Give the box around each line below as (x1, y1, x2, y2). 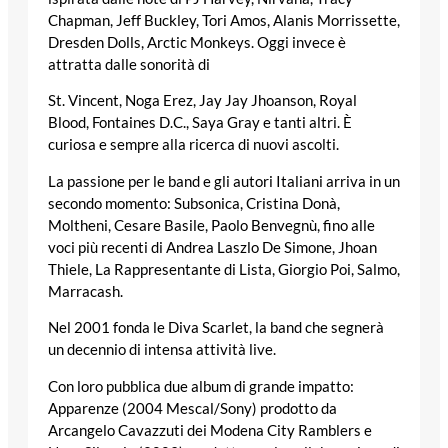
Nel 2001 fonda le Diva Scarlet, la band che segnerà (48, 319, 384, 337)
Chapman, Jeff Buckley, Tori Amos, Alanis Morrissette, (48, 11, 400, 29)
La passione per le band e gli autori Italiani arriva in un (48, 172, 400, 190)
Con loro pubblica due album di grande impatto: (48, 377, 354, 395)
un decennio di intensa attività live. (48, 341, 276, 359)
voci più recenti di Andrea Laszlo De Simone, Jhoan (48, 238, 377, 256)
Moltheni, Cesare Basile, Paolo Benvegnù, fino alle (48, 216, 375, 234)
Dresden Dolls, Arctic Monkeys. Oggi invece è (48, 33, 346, 51)
